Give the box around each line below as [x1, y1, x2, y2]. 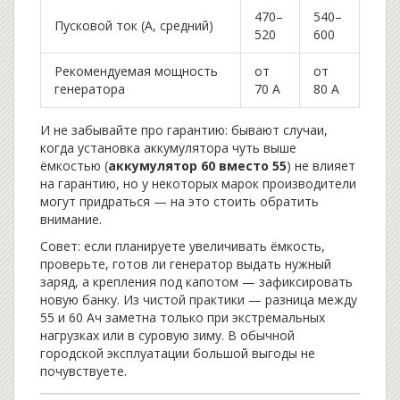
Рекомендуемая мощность [54, 62, 218, 79]
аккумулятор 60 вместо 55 [108, 156, 287, 174]
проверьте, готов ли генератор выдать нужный [40, 254, 331, 272]
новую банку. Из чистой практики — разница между [40, 290, 357, 308]
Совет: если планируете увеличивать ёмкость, [40, 237, 325, 254]
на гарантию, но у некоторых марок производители [40, 174, 356, 192]
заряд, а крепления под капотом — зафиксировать [40, 272, 353, 290]
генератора [54, 79, 125, 97]
